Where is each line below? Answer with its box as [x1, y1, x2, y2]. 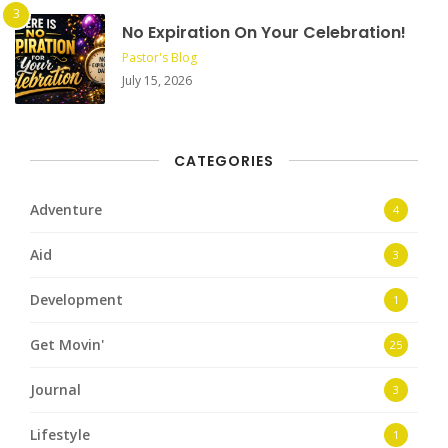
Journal [30, 379, 81, 399]
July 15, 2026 [122, 71, 192, 89]
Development [30, 289, 123, 309]
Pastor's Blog [122, 48, 197, 66]
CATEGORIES [174, 150, 274, 171]
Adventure [30, 199, 102, 219]
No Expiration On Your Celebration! [122, 20, 406, 44]
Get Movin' [30, 334, 104, 354]
